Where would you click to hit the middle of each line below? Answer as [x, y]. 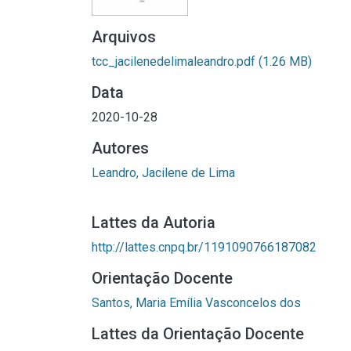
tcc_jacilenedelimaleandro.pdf [175, 62]
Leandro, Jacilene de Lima [163, 173]
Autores [120, 148]
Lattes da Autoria [154, 223]
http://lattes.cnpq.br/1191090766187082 [204, 247]
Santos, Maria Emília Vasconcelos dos [196, 303]
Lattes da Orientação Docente [198, 334]
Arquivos [124, 37]
